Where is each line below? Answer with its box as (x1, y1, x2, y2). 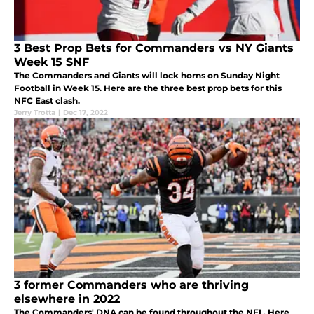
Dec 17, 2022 (63, 107, 108, 117)
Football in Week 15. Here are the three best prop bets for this (14, 82, 282, 93)
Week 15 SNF (14, 55, 89, 69)
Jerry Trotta (14, 107, 55, 117)
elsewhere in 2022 (14, 292, 120, 306)
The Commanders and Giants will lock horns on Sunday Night (14, 69, 280, 81)
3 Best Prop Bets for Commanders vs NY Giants (14, 41, 294, 55)
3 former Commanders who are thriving (14, 278, 249, 292)
